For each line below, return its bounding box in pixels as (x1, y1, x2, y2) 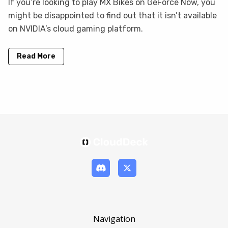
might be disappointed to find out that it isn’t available (8, 10, 217, 20)
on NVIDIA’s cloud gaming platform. (8, 23, 143, 34)
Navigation (93, 213, 135, 224)
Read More (17, 51, 55, 61)
